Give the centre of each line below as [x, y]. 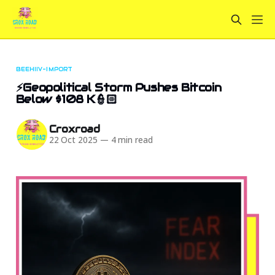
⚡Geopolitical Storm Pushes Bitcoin [118, 87]
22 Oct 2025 [73, 140]
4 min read [130, 140]
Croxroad [75, 130]
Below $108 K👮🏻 [66, 99]
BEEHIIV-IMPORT [44, 69]
